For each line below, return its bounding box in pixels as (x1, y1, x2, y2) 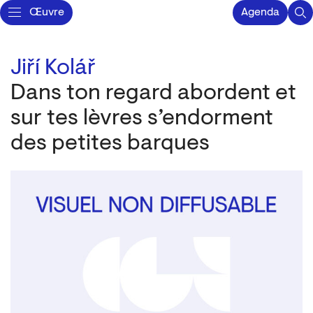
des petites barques (10, 133, 210, 155)
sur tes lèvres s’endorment (10, 108, 273, 130)
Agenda (241, 7, 279, 18)
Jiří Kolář (10, 57, 96, 80)
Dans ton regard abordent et (10, 82, 296, 105)
